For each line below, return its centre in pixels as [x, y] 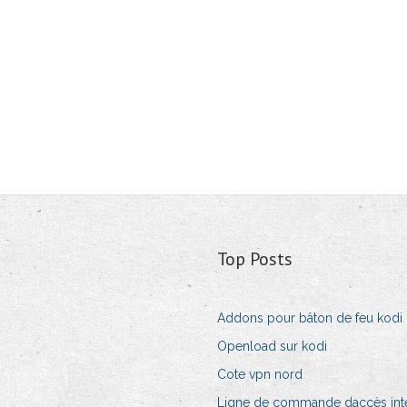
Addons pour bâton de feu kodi [309, 318]
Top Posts [254, 259]
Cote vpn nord [259, 375]
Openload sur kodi [272, 347]
